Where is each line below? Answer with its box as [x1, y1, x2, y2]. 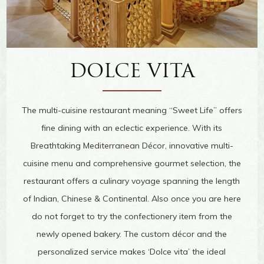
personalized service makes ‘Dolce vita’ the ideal [38, 246, 226, 258]
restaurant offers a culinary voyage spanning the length [24, 176, 240, 187]
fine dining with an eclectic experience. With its [41, 123, 223, 134]
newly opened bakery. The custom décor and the [37, 229, 227, 240]
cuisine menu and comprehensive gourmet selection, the [22, 158, 241, 169]
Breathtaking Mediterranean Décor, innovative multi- [30, 140, 233, 151]
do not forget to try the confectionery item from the [31, 211, 232, 222]
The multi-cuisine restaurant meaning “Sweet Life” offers [21, 105, 242, 116]
